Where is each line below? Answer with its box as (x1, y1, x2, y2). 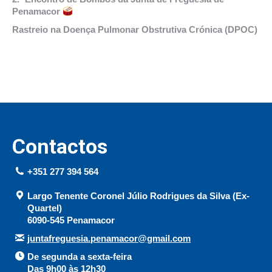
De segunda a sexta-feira (27, 251, 132, 262)
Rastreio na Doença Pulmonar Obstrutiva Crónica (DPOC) (12, 24, 257, 35)
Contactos (12, 134, 107, 159)
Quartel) (27, 203, 62, 214)
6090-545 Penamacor (27, 215, 115, 226)
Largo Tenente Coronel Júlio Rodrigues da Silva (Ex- (27, 191, 250, 202)
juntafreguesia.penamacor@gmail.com (27, 233, 191, 244)
